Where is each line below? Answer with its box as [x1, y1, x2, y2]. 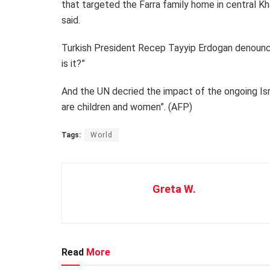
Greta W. [152, 182, 196, 195]
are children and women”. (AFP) [61, 101, 192, 113]
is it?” [61, 57, 85, 69]
